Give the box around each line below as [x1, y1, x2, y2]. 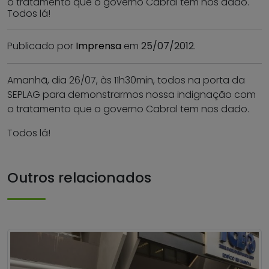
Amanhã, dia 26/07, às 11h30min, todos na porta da [7, 73, 245, 88]
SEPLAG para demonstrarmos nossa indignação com [7, 88, 256, 102]
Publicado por [7, 39, 76, 53]
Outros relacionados [7, 168, 151, 188]
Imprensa [76, 39, 121, 53]
